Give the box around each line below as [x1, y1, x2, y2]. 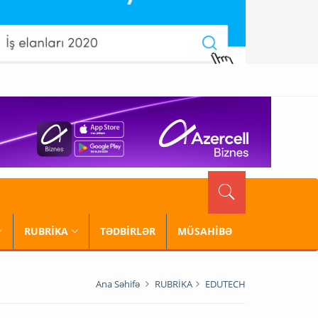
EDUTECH [205, 278, 246, 290]
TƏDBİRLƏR [100, 224, 155, 238]
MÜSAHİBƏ [177, 224, 232, 238]
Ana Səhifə [96, 278, 140, 290]
